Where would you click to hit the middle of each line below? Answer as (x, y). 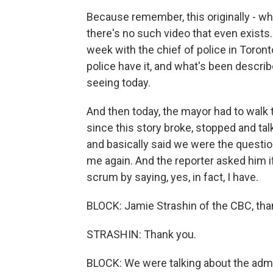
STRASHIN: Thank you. (141, 234)
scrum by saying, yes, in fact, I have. (172, 177)
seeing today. (119, 83)
